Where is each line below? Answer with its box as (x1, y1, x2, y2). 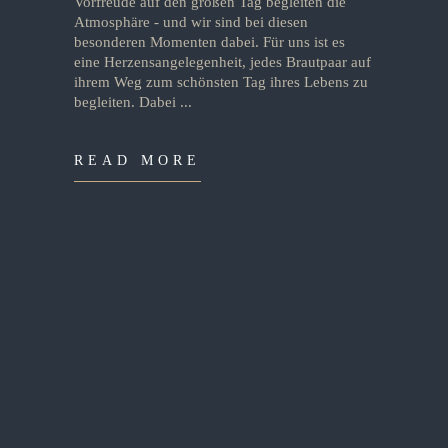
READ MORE (74, 153, 202, 168)
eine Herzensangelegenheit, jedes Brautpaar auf (74, 54, 371, 70)
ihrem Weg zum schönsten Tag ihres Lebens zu (74, 74, 368, 90)
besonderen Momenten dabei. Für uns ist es (74, 34, 345, 50)
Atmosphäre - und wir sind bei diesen (74, 14, 308, 30)
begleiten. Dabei (74, 94, 180, 110)
